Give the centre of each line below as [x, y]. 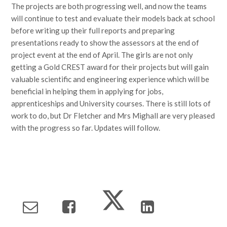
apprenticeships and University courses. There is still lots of [111, 104]
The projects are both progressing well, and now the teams [109, 6]
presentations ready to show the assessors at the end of [105, 43]
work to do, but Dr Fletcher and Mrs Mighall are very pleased [113, 116]
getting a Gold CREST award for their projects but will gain [110, 67]
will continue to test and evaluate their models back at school [113, 18]
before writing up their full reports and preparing [93, 31]
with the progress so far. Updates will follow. [86, 128]
